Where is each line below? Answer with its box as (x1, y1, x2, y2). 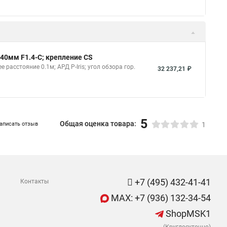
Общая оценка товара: (60, 120, 136, 128)
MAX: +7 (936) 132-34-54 (109, 193, 211, 203)
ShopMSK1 (164, 208, 211, 219)
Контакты (20, 178, 49, 185)
